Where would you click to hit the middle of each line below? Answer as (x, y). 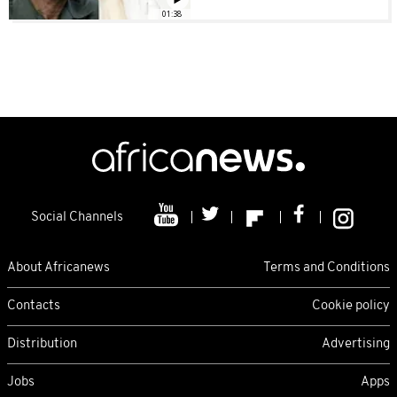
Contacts (34, 306)
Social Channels (77, 218)
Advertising (356, 344)
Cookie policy (351, 306)
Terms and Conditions (327, 268)
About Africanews (58, 268)
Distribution (42, 344)
